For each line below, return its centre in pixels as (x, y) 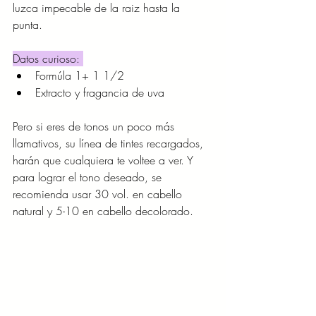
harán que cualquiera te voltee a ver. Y (105, 160)
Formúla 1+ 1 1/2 (81, 76)
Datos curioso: (48, 59)
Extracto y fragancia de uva (100, 93)
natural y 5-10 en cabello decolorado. (105, 211)
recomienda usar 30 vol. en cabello (99, 194)
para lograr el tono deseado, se (89, 177)
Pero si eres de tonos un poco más (95, 127)
